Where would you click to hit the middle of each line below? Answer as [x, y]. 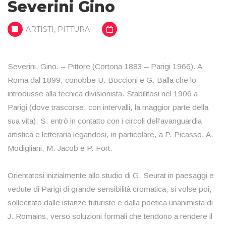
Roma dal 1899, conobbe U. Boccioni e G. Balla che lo [102, 80]
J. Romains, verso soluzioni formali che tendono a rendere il [110, 216]
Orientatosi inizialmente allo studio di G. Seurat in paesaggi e [111, 175]
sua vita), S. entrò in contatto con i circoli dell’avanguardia [105, 121]
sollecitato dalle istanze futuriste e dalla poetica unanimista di [110, 202]
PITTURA [74, 29]
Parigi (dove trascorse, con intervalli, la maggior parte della [108, 107]
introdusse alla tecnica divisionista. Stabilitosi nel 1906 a [103, 93]
